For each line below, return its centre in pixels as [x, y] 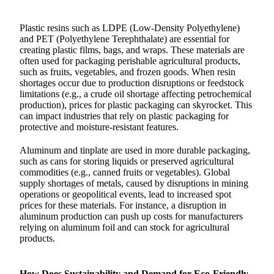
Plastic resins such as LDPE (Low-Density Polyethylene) [130, 28]
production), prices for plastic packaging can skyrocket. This [136, 105]
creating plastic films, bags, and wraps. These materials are [132, 50]
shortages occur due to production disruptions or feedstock [132, 83]
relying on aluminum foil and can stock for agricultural [124, 228]
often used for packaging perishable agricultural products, [130, 61]
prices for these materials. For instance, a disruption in [123, 206]
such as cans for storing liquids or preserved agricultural [127, 161]
